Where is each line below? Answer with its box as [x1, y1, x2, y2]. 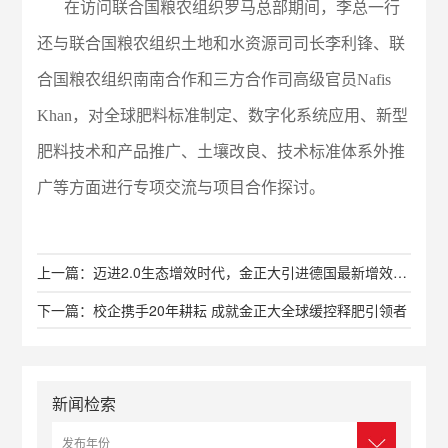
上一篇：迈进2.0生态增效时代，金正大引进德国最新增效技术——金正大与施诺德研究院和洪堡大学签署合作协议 [393, 262, 408, 283]
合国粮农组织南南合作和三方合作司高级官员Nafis [37, 71, 392, 89]
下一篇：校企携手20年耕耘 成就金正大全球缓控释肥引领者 [37, 300, 408, 321]
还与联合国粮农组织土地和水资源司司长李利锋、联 [37, 35, 406, 53]
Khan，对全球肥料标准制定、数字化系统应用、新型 [37, 107, 409, 125]
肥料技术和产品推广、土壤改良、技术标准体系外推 [37, 143, 406, 161]
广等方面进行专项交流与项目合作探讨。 [37, 179, 326, 197]
